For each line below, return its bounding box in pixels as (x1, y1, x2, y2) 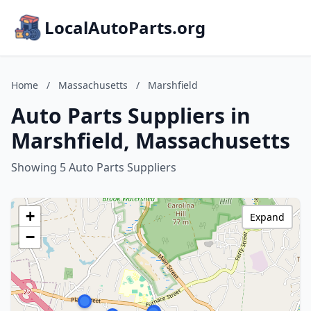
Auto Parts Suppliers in (11, 101, 251, 130)
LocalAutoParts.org (44, 16, 205, 39)
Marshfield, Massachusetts (11, 126, 290, 155)
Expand (250, 210, 285, 224)
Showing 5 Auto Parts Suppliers (11, 160, 176, 175)
